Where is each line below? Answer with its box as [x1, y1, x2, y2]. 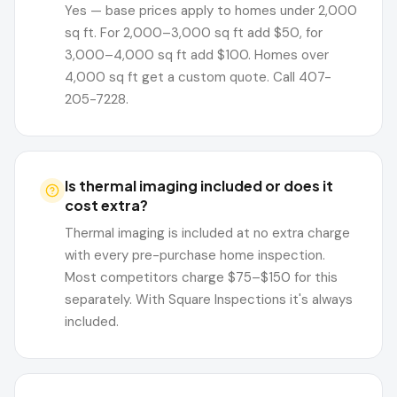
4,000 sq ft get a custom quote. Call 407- [65, 68, 331, 86]
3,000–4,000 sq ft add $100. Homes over [65, 46, 329, 64]
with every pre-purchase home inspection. [65, 246, 325, 264]
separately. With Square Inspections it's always [65, 291, 353, 308]
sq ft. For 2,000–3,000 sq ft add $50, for [65, 24, 323, 42]
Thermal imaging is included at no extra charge [65, 224, 350, 242]
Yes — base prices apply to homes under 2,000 [65, 2, 357, 19]
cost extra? [65, 196, 148, 214]
